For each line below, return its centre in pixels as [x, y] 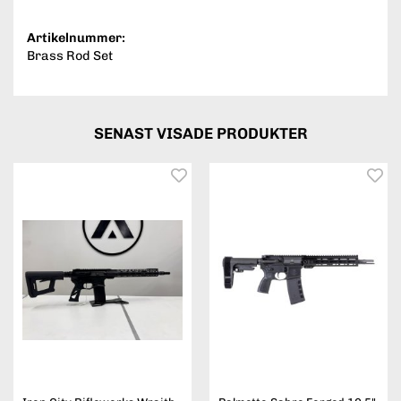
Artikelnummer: [76, 38]
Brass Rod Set [70, 56]
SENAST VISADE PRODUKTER [200, 134]
